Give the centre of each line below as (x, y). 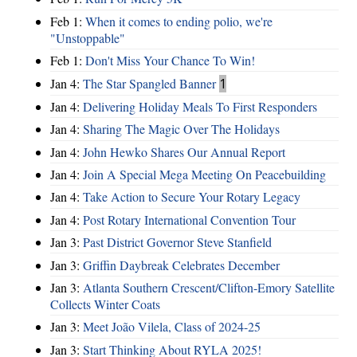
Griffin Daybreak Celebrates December (181, 265)
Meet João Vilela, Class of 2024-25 (172, 327)
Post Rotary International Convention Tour (189, 219)
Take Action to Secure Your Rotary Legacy (192, 197)
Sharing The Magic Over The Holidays (181, 129)
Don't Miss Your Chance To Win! (170, 61)
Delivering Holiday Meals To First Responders (200, 106)
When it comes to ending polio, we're (179, 21)
